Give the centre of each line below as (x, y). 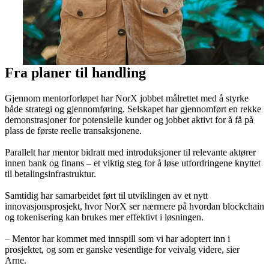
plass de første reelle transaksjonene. (74, 130)
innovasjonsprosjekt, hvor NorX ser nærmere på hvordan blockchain (134, 206)
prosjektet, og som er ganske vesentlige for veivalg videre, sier (122, 249)
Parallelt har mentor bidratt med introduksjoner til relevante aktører (130, 152)
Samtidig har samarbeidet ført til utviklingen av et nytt (106, 195)
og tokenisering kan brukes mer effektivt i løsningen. (105, 217)
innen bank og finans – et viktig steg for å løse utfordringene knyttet (133, 163)
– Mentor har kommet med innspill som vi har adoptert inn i (117, 238)
